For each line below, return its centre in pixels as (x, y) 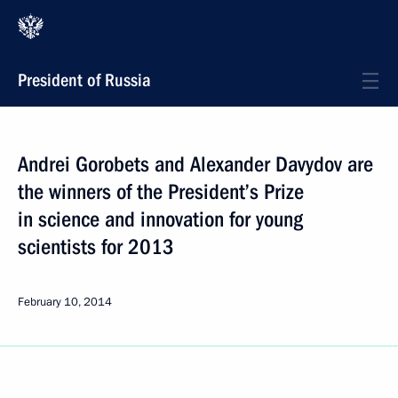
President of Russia (84, 80)
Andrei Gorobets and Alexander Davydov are (195, 164)
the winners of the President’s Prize (161, 192)
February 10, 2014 (65, 302)
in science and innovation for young (160, 219)
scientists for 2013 (96, 247)
